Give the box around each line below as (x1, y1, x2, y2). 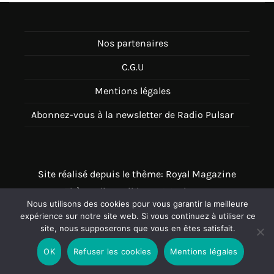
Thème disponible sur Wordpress (64, 185, 210, 197)
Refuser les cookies (73, 246, 152, 256)
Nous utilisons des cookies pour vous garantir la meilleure (27, 199, 248, 209)
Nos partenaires (97, 37, 168, 49)
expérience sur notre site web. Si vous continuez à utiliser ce (20, 211, 256, 221)
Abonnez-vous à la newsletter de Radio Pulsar (31, 108, 234, 120)
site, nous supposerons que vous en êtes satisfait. (40, 223, 235, 233)
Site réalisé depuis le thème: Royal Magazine (38, 168, 236, 180)
